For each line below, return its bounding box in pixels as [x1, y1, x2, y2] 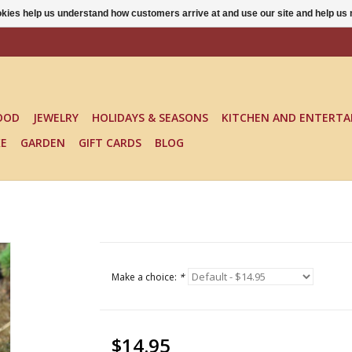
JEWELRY [33, 110, 79, 125]
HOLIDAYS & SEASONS [92, 110, 208, 125]
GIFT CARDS [79, 135, 141, 150]
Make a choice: [111, 270, 179, 284]
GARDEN [20, 135, 65, 150]
